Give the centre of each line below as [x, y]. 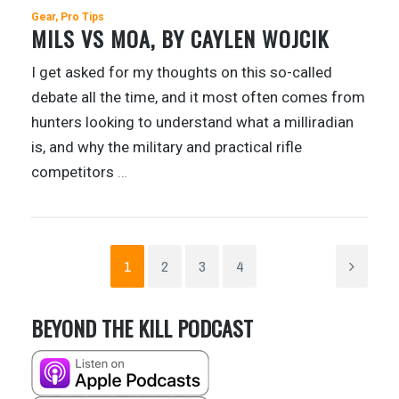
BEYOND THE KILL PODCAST [142, 327]
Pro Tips [82, 16]
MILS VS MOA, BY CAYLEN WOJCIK [180, 38]
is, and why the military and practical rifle [167, 147]
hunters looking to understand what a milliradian [192, 122]
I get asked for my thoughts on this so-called [182, 72]
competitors [74, 171]
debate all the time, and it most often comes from [198, 97]
